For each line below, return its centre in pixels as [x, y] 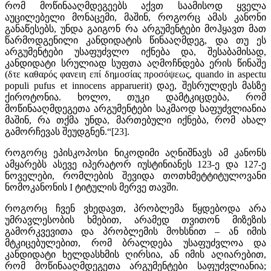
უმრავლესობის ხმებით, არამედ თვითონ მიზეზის [135, 220]
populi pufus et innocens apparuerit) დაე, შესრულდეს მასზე [135, 85]
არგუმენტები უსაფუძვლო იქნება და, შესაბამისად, [135, 51]
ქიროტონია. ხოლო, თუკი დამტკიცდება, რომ [135, 97]
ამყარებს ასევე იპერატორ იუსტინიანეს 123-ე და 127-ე [135, 164]
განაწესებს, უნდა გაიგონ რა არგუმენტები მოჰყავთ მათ [135, 28]
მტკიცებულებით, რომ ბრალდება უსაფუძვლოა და [135, 243]
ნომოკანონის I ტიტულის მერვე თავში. [92, 187]
